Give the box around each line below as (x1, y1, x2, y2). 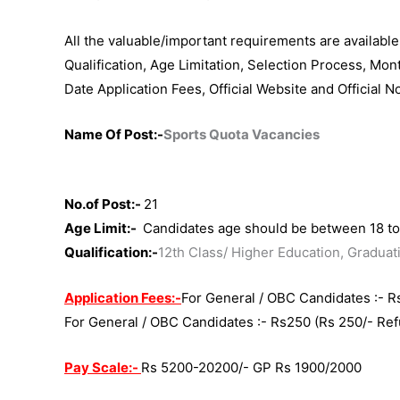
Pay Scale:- (64, 359, 141, 377)
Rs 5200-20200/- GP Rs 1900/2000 (141, 359, 362, 377)
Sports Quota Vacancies (163, 126, 320, 144)
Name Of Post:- (64, 126, 163, 144)
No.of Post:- (64, 196, 144, 213)
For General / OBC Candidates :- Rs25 (64, 313, 303, 331)
